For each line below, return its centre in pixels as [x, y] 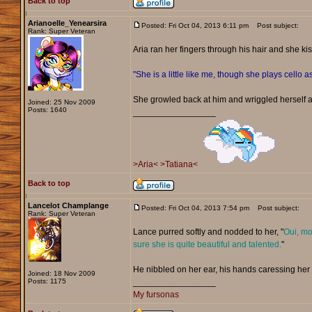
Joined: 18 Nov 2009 [61, 274]
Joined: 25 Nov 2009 [61, 102]
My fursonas [156, 295]
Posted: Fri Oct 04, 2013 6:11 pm [195, 26]
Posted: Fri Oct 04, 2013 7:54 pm [195, 208]
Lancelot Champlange [68, 206]
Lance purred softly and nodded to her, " [208, 232]
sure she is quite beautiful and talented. [207, 245]
